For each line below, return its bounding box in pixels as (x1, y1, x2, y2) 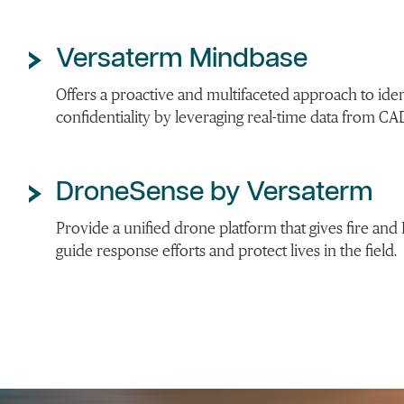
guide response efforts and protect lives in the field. (56, 242, 398, 261)
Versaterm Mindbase (56, 45, 308, 74)
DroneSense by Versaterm (56, 179, 374, 207)
